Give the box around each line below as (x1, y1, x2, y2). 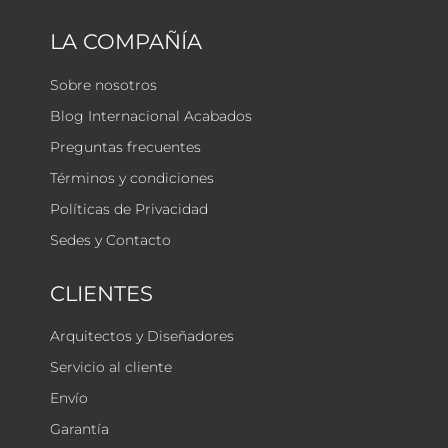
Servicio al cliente (50, 358, 172, 377)
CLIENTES (50, 281, 153, 306)
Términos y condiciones (50, 168, 214, 187)
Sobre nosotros (50, 75, 157, 94)
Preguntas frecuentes (50, 137, 201, 156)
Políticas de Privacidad (50, 199, 208, 218)
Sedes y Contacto (50, 230, 171, 249)
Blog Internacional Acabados (50, 106, 252, 125)
